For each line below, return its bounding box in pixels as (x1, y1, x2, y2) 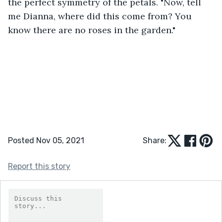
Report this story (8, 161, 70, 171)
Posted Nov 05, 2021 (8, 135, 84, 145)
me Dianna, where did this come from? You (8, 10, 194, 22)
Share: (143, 135, 166, 145)
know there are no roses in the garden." (8, 24, 178, 36)
